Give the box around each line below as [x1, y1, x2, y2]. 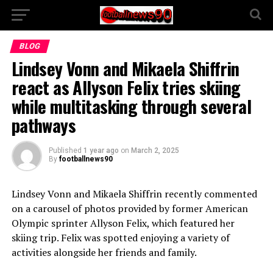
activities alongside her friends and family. [11, 246, 197, 259]
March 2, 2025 [130, 146, 179, 155]
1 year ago [83, 146, 119, 155]
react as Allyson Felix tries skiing [11, 74, 241, 100]
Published [48, 146, 82, 155]
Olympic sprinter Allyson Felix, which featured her [11, 216, 235, 230]
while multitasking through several [11, 93, 252, 119]
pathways [11, 112, 76, 138]
